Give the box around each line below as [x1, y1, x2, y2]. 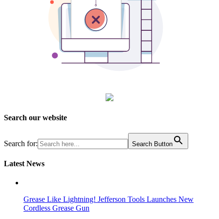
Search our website [4, 113, 67, 122]
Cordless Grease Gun [23, 204, 89, 213]
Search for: [4, 139, 38, 148]
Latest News [4, 159, 44, 168]
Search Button [132, 140, 173, 148]
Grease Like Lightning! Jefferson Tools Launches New [23, 195, 194, 204]
